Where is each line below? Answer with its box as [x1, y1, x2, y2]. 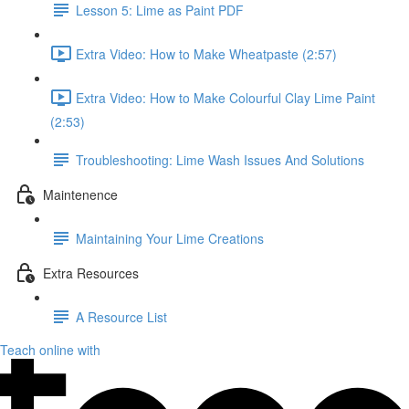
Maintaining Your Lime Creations [76, 228, 264, 247]
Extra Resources [43, 263, 139, 282]
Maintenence [43, 184, 118, 204]
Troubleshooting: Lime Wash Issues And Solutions [76, 150, 364, 169]
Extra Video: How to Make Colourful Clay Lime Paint [76, 88, 375, 107]
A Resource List [76, 307, 167, 326]
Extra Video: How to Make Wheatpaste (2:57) [76, 44, 337, 63]
